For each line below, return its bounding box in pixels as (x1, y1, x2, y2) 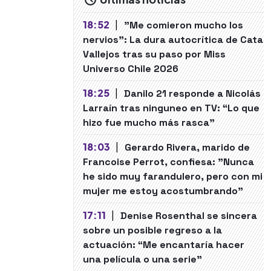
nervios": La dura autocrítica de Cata (83, 33, 263, 46)
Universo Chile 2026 (83, 62, 178, 75)
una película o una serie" (83, 253, 202, 266)
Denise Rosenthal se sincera (120, 209, 257, 222)
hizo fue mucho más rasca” (83, 116, 215, 129)
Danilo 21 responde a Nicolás (123, 87, 261, 100)
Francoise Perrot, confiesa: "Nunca (83, 155, 254, 168)
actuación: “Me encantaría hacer (83, 238, 244, 251)
